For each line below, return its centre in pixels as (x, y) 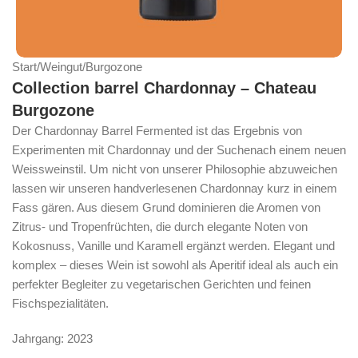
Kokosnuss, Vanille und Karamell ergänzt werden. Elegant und (173, 246)
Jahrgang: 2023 (52, 338)
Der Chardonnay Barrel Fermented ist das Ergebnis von (157, 131)
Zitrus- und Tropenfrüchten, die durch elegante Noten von (160, 227)
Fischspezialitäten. (60, 303)
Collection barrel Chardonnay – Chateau (164, 88)
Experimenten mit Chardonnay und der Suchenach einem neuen (179, 150)
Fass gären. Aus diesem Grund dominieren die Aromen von (166, 207)
